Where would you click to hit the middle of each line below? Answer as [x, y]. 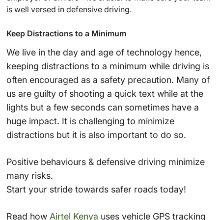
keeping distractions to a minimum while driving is [108, 66]
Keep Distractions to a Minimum [66, 33]
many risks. [29, 175]
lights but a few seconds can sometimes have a [102, 107]
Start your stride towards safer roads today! [96, 189]
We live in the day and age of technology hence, [104, 52]
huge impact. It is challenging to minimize [90, 121]
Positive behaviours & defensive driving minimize [105, 162]
